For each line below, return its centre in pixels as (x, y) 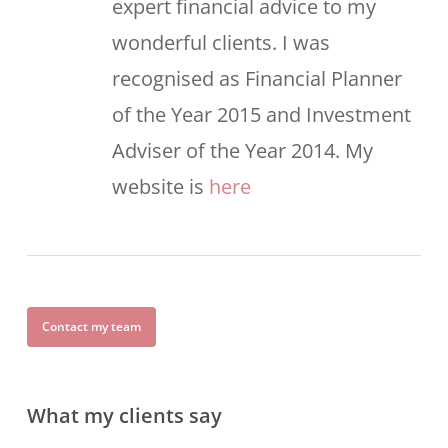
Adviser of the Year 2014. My (242, 151)
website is (160, 187)
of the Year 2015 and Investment (261, 115)
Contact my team (91, 327)
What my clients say (124, 416)
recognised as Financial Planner (256, 79)
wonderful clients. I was (220, 43)
